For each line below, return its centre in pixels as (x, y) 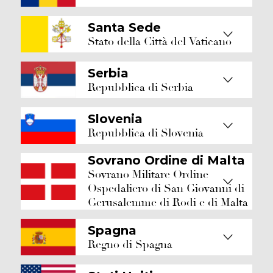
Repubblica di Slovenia (146, 133)
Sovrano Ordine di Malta (166, 160)
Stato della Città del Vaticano (160, 41)
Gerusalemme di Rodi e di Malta (168, 203)
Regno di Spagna (130, 244)
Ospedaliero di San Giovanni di (166, 189)
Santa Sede (124, 27)
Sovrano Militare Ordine (148, 175)
